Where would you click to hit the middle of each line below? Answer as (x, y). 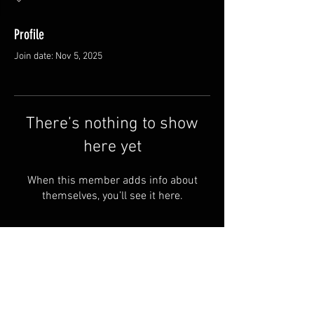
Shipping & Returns (113, 304)
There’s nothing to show (112, 124)
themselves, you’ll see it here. (112, 196)
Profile (29, 34)
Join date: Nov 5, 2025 (58, 56)
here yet (112, 147)
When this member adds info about (112, 181)
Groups (113, 282)
